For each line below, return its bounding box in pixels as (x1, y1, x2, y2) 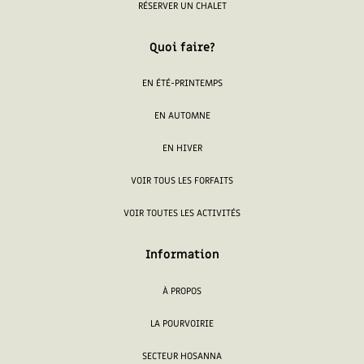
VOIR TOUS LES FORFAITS (131, 175, 233, 188)
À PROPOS (162, 284, 201, 297)
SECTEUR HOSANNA (142, 349, 222, 362)
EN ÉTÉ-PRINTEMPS (141, 77, 223, 90)
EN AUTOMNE (154, 110, 210, 123)
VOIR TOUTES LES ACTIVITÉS (123, 207, 240, 220)
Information (145, 247, 219, 263)
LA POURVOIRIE (150, 317, 214, 330)
